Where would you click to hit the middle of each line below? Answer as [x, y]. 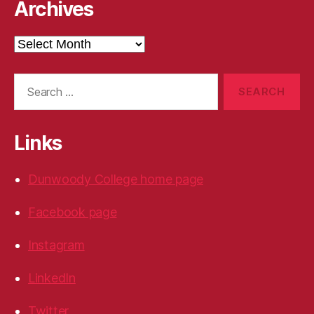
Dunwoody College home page [116, 179]
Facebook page [73, 212]
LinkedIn [52, 278]
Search [27, 80]
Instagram [56, 245]
